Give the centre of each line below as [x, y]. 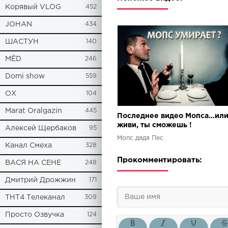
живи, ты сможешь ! [154, 125]
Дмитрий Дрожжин [40, 180]
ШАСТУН [22, 42]
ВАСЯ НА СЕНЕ [33, 163]
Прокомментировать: [159, 160]
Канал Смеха [28, 146]
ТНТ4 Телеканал [35, 197]
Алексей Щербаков [41, 128]
